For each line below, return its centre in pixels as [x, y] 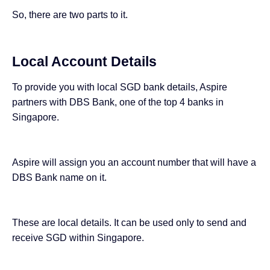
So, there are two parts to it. [70, 15]
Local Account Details [84, 62]
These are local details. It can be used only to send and [129, 223]
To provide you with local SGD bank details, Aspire [120, 87]
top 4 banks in [194, 102]
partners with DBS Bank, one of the [88, 102]
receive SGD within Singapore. [78, 238]
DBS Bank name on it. [59, 178]
